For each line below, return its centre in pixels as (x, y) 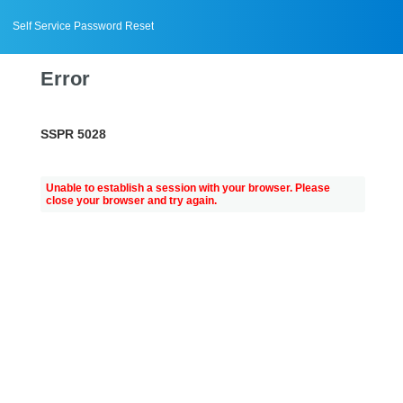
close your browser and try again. (131, 201)
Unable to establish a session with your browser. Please (188, 188)
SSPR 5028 (73, 134)
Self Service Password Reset (83, 26)
